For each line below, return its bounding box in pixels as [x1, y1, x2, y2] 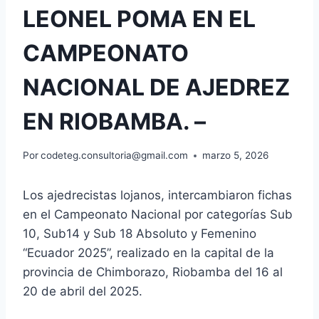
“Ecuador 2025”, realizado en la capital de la [23, 246, 274, 261]
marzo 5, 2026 [202, 150, 269, 162]
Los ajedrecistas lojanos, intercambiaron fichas [23, 188, 292, 203]
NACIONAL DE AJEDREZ [23, 73, 290, 101]
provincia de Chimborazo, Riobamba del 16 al [23, 265, 283, 280]
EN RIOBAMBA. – [23, 107, 206, 135]
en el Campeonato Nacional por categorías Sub [23, 207, 293, 222]
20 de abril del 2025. [23, 284, 142, 299]
